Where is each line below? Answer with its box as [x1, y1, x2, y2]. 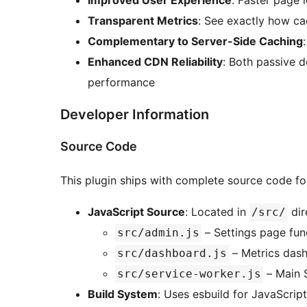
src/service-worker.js [117, 267, 261, 280]
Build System [88, 286, 158, 301]
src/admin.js [117, 225, 199, 239]
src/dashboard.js [117, 246, 227, 260]
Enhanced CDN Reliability [88, 55, 223, 69]
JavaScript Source [88, 204, 185, 219]
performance [88, 75, 155, 90]
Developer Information [60, 106, 209, 123]
